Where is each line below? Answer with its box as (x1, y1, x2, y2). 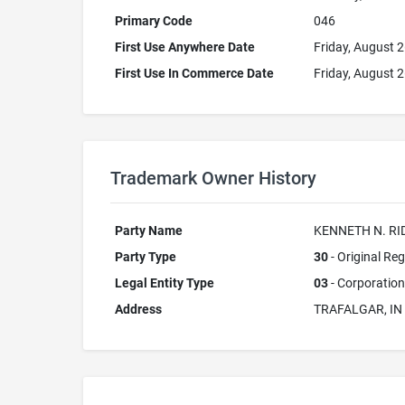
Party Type (114, 250, 176, 264)
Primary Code (114, 14, 193, 28)
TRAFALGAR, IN (313, 302, 402, 316)
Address (114, 302, 162, 316)
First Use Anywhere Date (114, 40, 255, 54)
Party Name (114, 223, 183, 238)
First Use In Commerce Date (114, 66, 274, 80)
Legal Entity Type (114, 276, 214, 290)
